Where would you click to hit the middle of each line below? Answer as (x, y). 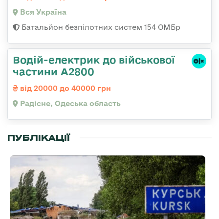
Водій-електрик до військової (94, 59)
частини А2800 (54, 71)
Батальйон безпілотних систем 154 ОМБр (100, 27)
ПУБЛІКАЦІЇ (39, 138)
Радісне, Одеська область (69, 103)
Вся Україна (42, 12)
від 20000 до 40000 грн (65, 88)
